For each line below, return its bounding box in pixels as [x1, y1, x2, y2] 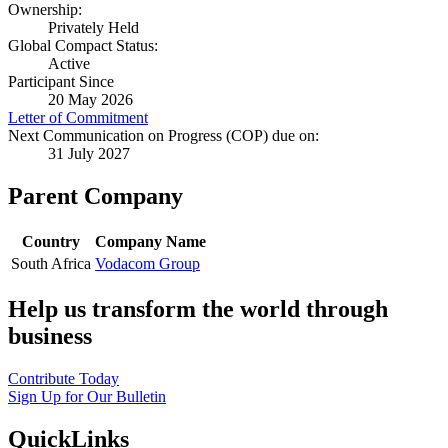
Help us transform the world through [8, 296, 388, 323]
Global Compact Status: [8, 37, 158, 55]
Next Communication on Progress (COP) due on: [8, 127, 319, 145]
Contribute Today [8, 370, 119, 388]
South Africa [11, 255, 91, 273]
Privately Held [48, 19, 139, 37]
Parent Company [8, 183, 183, 210]
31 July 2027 [48, 145, 130, 163]
